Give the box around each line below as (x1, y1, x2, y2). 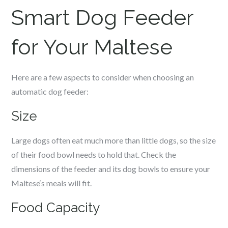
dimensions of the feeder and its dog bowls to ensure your (11, 164, 211, 174)
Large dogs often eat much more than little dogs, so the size (11, 135, 216, 145)
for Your (11, 35, 94, 60)
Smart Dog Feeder (11, 5, 194, 30)
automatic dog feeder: (11, 87, 89, 96)
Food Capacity (11, 200, 100, 215)
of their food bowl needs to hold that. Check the (11, 150, 177, 159)
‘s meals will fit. (40, 178, 92, 188)
